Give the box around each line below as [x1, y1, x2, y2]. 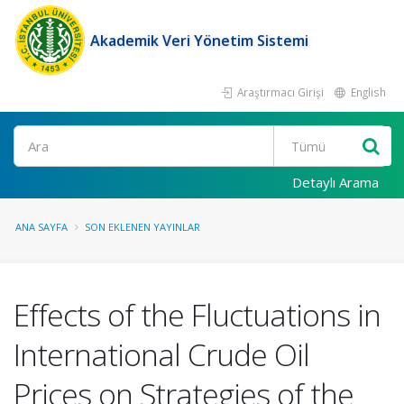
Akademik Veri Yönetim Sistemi [90, 31, 308, 50]
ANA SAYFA [15, 220, 68, 234]
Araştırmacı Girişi [234, 85, 324, 99]
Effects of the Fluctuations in [14, 294, 381, 335]
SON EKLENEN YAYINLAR [85, 220, 200, 234]
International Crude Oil [14, 334, 309, 375]
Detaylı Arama [292, 173, 379, 191]
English [348, 85, 386, 99]
